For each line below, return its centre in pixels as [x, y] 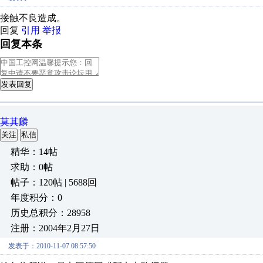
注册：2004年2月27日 [55, 228]
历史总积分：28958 [50, 213]
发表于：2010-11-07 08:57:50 [52, 246]
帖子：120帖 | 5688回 [54, 182]
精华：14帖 [34, 152]
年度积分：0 [36, 198]
